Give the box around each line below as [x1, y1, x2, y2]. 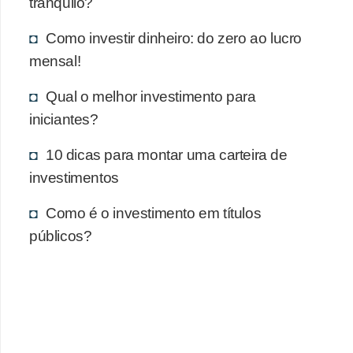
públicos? [29, 227, 92, 245]
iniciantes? [29, 110, 98, 128]
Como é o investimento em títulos [46, 204, 262, 222]
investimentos [29, 169, 119, 187]
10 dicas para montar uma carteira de [46, 146, 288, 164]
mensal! [29, 52, 81, 70]
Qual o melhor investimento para [46, 87, 256, 106]
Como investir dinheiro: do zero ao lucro [46, 29, 303, 47]
